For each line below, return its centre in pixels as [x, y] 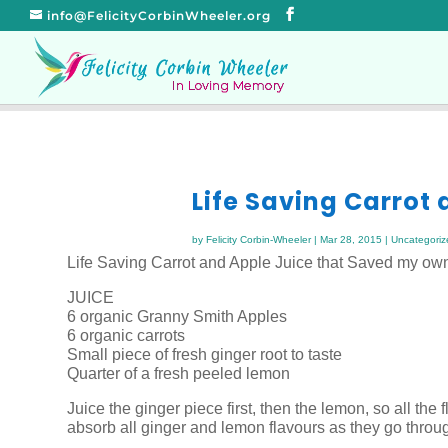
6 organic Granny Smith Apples [177, 316]
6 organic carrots [126, 335]
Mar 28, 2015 [350, 239]
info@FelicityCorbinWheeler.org [159, 15]
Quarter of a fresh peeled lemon [179, 373]
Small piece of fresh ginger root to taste [205, 354]
